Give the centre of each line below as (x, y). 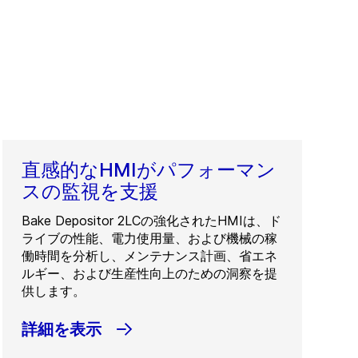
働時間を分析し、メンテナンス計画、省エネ (150, 256)
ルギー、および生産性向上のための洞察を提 (150, 273)
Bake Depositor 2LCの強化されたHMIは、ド (152, 221)
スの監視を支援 (90, 191)
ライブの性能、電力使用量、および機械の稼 (150, 238)
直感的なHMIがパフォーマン (149, 170)
